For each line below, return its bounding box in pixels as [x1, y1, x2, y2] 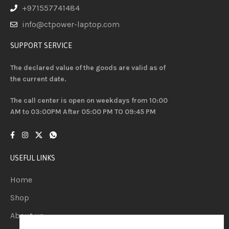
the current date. [10, 75, 67, 84]
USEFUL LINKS [10, 154, 56, 163]
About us [10, 211, 44, 221]
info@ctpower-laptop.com [21, 19, 120, 30]
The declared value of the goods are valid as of [10, 63, 166, 73]
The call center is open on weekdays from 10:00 [10, 96, 168, 105]
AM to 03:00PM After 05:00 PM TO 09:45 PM [10, 107, 156, 117]
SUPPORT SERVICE [10, 41, 73, 50]
